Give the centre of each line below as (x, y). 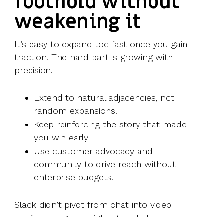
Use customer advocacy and (93, 151)
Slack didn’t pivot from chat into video (93, 205)
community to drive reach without (105, 164)
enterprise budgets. (74, 177)
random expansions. (76, 111)
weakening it (78, 22)
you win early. (62, 138)
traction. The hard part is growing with (94, 57)
